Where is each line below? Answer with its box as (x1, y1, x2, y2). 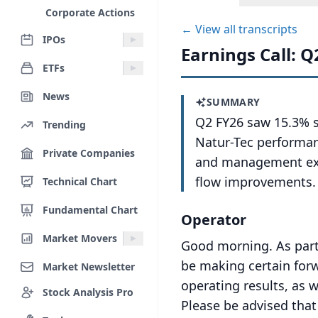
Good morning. (181, 237, 273, 254)
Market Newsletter (43, 259, 135, 273)
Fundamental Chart (43, 202, 138, 216)
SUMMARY (207, 95, 261, 109)
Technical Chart (43, 174, 117, 188)
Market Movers (43, 231, 117, 245)
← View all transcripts (181, 21, 297, 37)
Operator (181, 210, 246, 229)
